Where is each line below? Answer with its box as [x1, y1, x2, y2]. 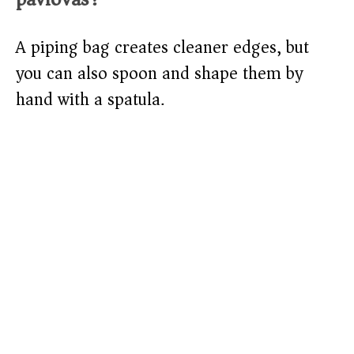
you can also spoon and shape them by [16, 58, 303, 89]
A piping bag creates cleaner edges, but [16, 32, 309, 63]
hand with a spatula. [16, 85, 164, 115]
